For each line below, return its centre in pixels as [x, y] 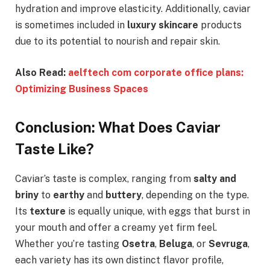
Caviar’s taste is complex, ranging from [104, 179]
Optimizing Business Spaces [82, 89]
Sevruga [228, 244]
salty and [215, 179]
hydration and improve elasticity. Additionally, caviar [133, 9]
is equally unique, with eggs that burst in [158, 212]
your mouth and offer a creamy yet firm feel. [116, 228]
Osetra [138, 244]
